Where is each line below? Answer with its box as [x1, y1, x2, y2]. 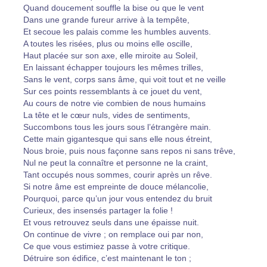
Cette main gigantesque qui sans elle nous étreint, [23, 134, 212, 144]
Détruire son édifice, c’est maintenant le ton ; [23, 253, 191, 263]
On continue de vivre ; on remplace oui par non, [23, 229, 203, 239]
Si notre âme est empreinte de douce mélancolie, [23, 182, 209, 191]
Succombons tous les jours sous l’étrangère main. [23, 122, 211, 132]
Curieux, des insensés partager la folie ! [23, 206, 173, 215]
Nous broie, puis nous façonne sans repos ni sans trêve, [23, 146, 235, 156]
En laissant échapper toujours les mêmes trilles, [23, 63, 203, 72]
